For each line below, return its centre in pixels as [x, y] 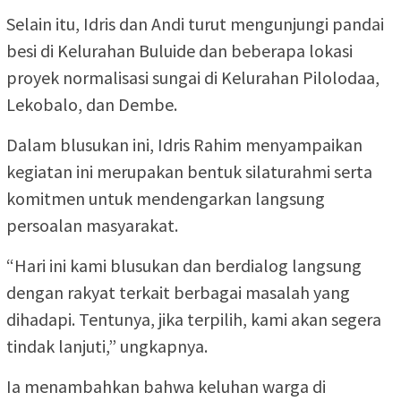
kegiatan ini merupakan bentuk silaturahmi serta [189, 172]
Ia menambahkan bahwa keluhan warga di [166, 387]
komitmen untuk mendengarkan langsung [166, 199]
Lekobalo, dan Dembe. [92, 105]
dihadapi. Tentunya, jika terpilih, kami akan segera [194, 320]
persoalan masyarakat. [92, 226]
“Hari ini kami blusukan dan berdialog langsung [184, 266]
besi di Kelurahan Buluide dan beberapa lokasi [179, 51]
